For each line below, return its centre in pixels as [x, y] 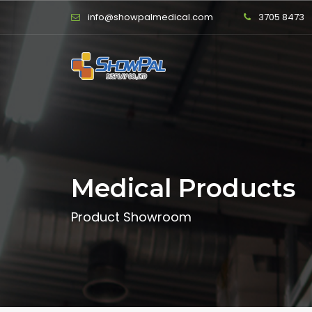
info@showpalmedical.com [150, 17]
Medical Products [183, 188]
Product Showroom [131, 217]
